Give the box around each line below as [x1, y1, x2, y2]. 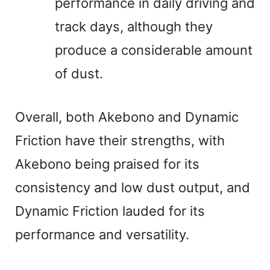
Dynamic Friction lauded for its [15, 203, 205, 219]
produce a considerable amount [55, 42, 253, 58]
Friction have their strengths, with [15, 133, 225, 149]
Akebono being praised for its [15, 156, 199, 172]
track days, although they [55, 19, 213, 35]
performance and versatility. [15, 227, 189, 243]
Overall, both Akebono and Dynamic [15, 109, 239, 125]
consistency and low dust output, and [15, 180, 250, 196]
